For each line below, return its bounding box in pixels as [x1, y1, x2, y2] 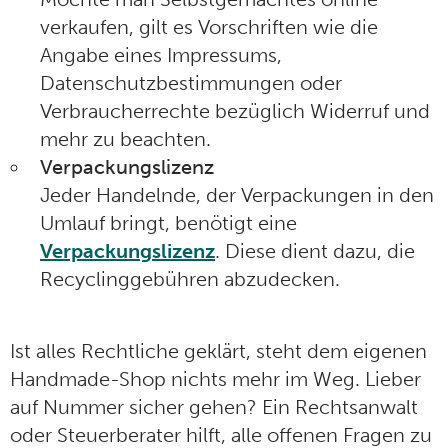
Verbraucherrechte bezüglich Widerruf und [40, 99, 430, 124]
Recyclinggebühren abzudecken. [40, 267, 340, 292]
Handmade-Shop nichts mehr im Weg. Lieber [10, 367, 421, 392]
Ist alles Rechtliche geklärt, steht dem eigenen [10, 339, 427, 364]
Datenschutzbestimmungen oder [40, 71, 342, 96]
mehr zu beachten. [40, 127, 211, 152]
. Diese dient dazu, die [215, 239, 415, 264]
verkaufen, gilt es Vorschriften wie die [40, 15, 378, 40]
